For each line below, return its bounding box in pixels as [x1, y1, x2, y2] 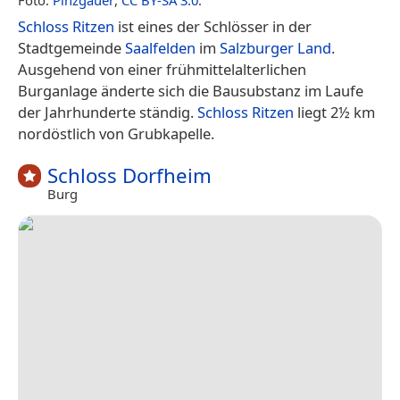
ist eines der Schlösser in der [114, 15, 312, 37]
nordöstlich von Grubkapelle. [18, 122, 214, 144]
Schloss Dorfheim [47, 161, 212, 189]
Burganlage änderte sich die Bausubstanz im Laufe [18, 79, 363, 101]
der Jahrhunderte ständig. [18, 101, 197, 122]
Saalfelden [125, 37, 196, 58]
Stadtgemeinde [18, 37, 125, 58]
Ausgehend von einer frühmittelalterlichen [18, 58, 306, 79]
